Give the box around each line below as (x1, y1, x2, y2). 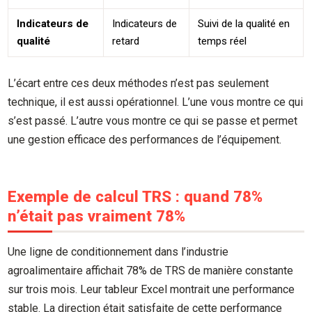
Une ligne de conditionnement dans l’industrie (8, 244, 229, 258)
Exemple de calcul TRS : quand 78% (8, 187, 263, 205)
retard (112, 34, 140, 47)
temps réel (198, 34, 247, 47)
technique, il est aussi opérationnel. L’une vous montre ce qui (8, 95, 304, 109)
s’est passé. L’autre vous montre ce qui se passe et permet (8, 114, 298, 127)
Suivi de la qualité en (198, 17, 290, 30)
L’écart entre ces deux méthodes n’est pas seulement (8, 76, 270, 90)
